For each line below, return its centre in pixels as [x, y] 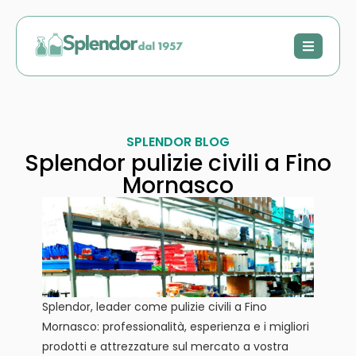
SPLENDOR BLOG [178, 142]
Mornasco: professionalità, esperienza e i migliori [175, 326]
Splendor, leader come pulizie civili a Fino [154, 306]
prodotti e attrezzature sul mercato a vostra [165, 346]
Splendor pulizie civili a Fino [178, 163]
